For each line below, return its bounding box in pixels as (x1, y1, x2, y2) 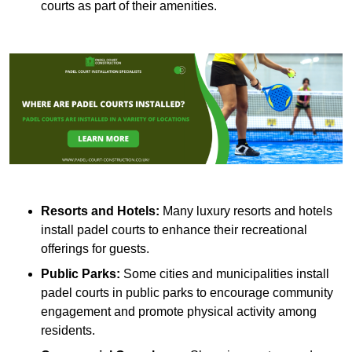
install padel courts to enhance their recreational (41, 223, 307, 237)
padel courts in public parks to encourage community (41, 286, 333, 300)
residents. (41, 324, 95, 338)
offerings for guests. (41, 242, 149, 256)
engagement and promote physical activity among (41, 305, 317, 319)
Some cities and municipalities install (120, 267, 329, 281)
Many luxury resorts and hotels (159, 204, 332, 218)
